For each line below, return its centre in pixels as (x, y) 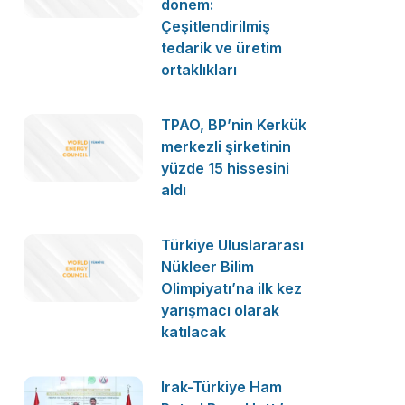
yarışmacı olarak (221, 310)
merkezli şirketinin (226, 146)
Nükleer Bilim (208, 267)
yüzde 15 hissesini (226, 168)
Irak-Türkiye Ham (222, 387)
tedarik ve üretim (222, 48)
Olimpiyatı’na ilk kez (232, 288)
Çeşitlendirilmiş (216, 26)
